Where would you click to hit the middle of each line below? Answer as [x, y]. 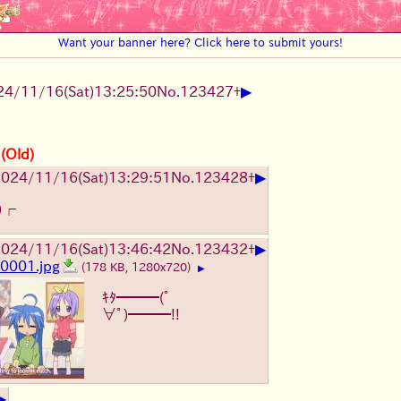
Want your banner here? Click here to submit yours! [200, 43]
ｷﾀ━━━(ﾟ [137, 298]
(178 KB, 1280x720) [138, 268]
